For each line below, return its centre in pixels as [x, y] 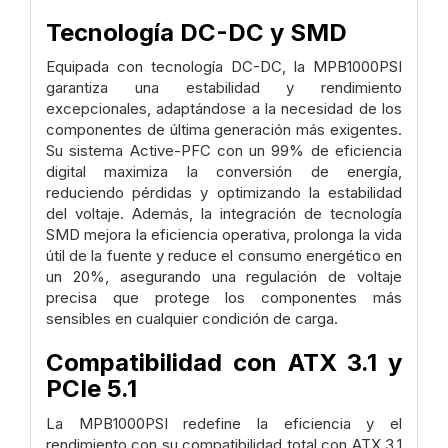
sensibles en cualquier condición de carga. [192, 319]
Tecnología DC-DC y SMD [196, 32]
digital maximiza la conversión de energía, [224, 172]
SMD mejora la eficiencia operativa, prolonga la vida [224, 235]
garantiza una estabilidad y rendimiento [224, 88]
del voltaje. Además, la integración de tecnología [224, 214]
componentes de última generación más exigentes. [224, 130]
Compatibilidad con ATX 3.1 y [224, 363]
